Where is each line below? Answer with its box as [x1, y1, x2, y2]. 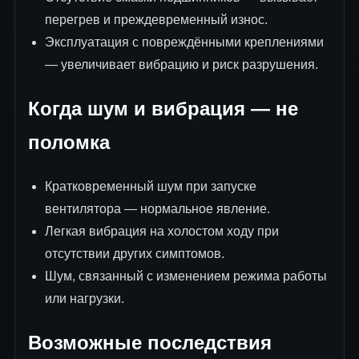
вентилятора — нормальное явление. [44, 201, 270, 216]
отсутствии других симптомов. [44, 246, 224, 260]
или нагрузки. [44, 291, 124, 305]
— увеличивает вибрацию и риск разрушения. [44, 57, 318, 71]
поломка [28, 131, 110, 153]
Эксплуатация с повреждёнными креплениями [44, 34, 324, 49]
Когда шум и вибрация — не [28, 97, 298, 119]
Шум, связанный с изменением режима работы [44, 268, 327, 283]
